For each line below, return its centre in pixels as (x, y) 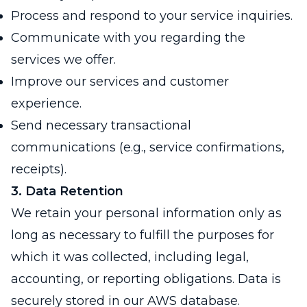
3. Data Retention (67, 192)
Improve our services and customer (120, 82)
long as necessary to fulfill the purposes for (143, 235)
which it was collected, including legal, (130, 257)
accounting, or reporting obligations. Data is (146, 279)
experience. (46, 104)
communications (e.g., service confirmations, (148, 148)
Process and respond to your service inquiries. (152, 16)
